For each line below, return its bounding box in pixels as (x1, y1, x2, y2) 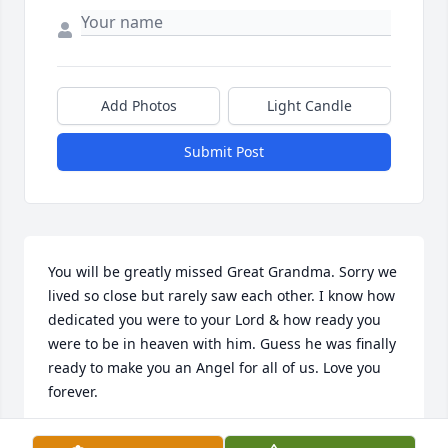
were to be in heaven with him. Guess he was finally (48, 334, 396, 354)
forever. (48, 382, 98, 402)
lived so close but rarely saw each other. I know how (48, 286, 395, 306)
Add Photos (100, 96, 177, 116)
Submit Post (184, 142, 264, 162)
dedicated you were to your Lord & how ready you (48, 310, 381, 330)
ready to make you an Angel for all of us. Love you (48, 358, 381, 378)
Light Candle (267, 96, 352, 116)
